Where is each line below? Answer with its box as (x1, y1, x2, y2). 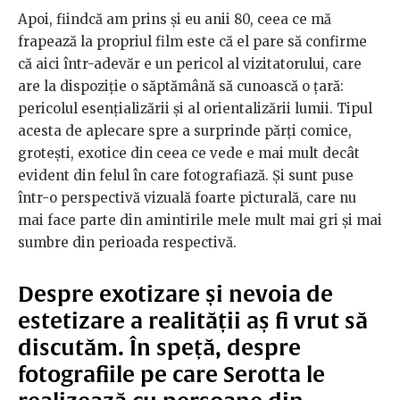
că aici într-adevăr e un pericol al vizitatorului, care (18, 54, 362, 72)
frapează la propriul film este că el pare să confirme (18, 32, 367, 50)
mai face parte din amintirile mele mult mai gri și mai (18, 211, 382, 229)
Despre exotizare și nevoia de (18, 280, 333, 306)
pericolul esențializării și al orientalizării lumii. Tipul (18, 99, 372, 117)
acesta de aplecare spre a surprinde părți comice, (18, 121, 352, 139)
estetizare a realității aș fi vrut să (18, 307, 368, 333)
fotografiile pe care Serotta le (18, 361, 325, 387)
